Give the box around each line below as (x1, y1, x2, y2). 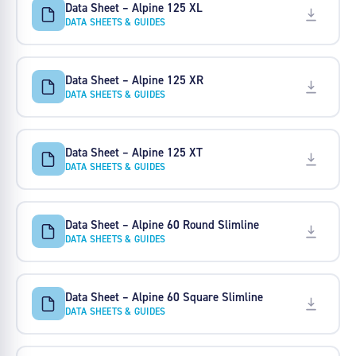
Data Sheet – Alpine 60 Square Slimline (64, 288, 263, 304)
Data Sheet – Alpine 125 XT (64, 144, 203, 160)
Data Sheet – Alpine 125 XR (64, 72, 203, 87)
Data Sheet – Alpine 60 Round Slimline (64, 216, 259, 232)
